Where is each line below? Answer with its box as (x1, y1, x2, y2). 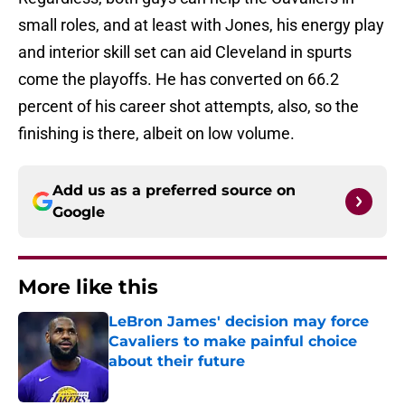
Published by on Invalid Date (108, 372, 265, 387)
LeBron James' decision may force (108, 313, 369, 331)
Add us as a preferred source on (52, 182, 296, 200)
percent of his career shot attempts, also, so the (18, 97, 359, 117)
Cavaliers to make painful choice (108, 333, 357, 351)
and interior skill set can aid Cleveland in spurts (18, 42, 352, 62)
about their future (108, 353, 245, 371)
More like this (18, 275, 158, 300)
